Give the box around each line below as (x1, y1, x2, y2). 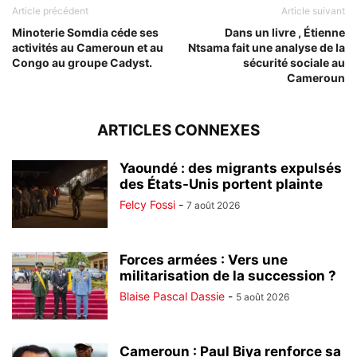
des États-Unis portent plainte (120, 175, 323, 192)
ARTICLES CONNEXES (97, 120, 260, 139)
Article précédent (12, 4, 88, 17)
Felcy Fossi (120, 197, 175, 211)
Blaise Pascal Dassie (120, 288, 225, 303)
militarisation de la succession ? (120, 267, 336, 284)
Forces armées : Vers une (120, 251, 288, 268)
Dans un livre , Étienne (225, 25, 345, 39)
